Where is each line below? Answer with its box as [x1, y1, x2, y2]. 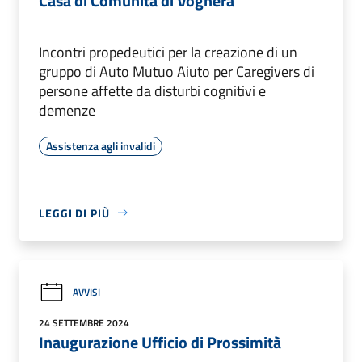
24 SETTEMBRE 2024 [39, 314, 129, 330]
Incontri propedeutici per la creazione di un [39, 40, 297, 63]
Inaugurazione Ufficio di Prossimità [39, 329, 281, 355]
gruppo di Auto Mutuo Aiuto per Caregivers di [39, 60, 314, 82]
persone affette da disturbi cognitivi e [39, 79, 266, 102]
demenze [39, 99, 95, 121]
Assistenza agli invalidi [46, 137, 155, 154]
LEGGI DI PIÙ [39, 204, 110, 221]
